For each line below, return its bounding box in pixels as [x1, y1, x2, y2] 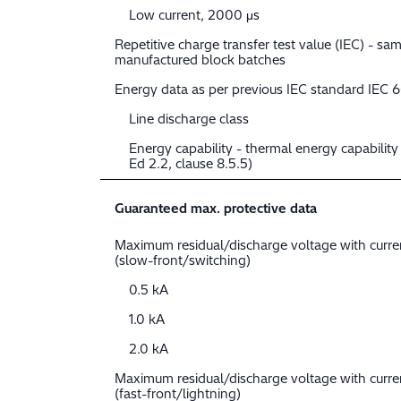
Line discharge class [129, 111, 249, 128]
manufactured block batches [115, 52, 286, 69]
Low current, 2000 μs [129, 7, 260, 24]
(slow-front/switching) [115, 252, 251, 269]
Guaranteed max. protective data [115, 200, 317, 218]
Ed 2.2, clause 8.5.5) [129, 156, 252, 173]
